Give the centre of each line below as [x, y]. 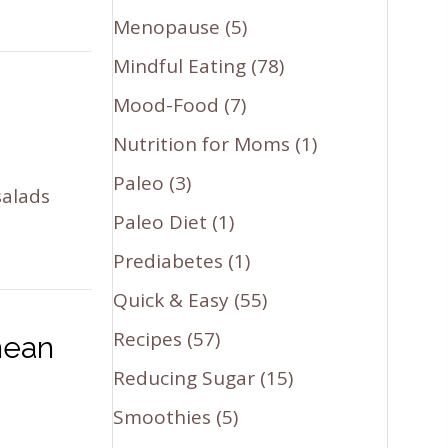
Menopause [167, 26]
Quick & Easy [171, 299]
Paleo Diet [160, 221]
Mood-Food [166, 104]
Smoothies [162, 416]
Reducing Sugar [184, 377]
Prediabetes [168, 260]
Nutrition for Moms [202, 143]
